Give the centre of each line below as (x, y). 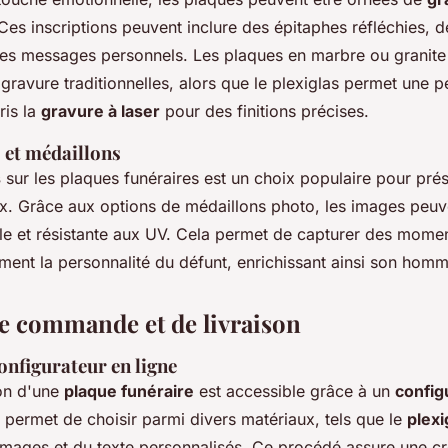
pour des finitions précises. (264, 110)
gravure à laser (100, 110)
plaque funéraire (129, 390)
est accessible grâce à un (294, 390)
